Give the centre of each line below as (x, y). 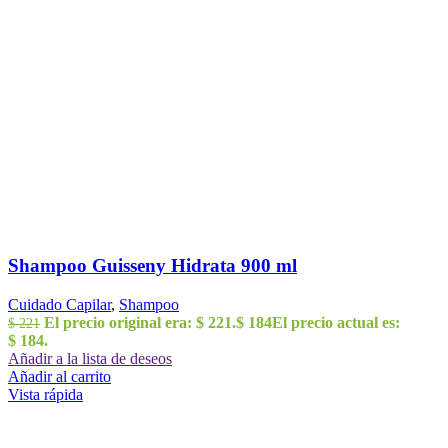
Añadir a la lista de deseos (90, 358)
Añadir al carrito (59, 376)
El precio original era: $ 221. (140, 322)
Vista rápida (45, 394)
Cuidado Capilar (59, 304)
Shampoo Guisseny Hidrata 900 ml (152, 265)
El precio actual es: (336, 322)
